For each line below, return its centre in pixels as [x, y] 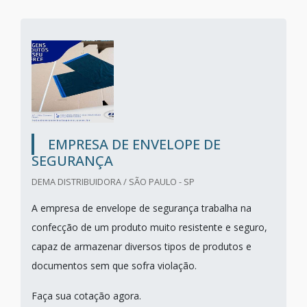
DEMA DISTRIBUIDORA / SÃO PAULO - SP [113, 182]
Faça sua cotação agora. [86, 296]
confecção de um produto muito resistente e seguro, [149, 227]
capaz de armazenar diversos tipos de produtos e [142, 246]
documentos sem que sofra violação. [114, 266]
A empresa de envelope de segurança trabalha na [142, 208]
